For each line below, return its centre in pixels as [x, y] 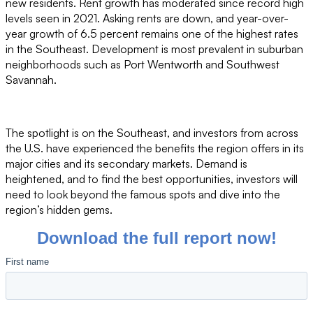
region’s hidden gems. [59, 210]
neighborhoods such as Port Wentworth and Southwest [143, 64]
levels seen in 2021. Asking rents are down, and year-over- [147, 18]
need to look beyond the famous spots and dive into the [143, 194]
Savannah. [31, 80]
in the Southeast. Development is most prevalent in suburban [154, 49]
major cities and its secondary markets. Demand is [126, 163]
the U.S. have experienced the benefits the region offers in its [155, 148]
